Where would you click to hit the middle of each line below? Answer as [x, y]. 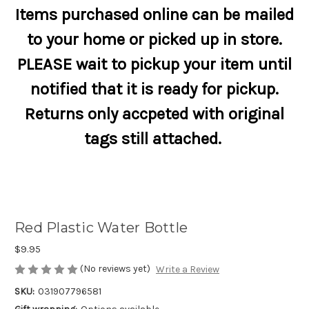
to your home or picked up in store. [154, 39]
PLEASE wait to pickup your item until [154, 64]
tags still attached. [154, 139]
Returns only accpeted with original [154, 114]
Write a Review [187, 270]
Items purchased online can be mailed [154, 14]
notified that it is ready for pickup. [154, 89]
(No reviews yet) [115, 269]
